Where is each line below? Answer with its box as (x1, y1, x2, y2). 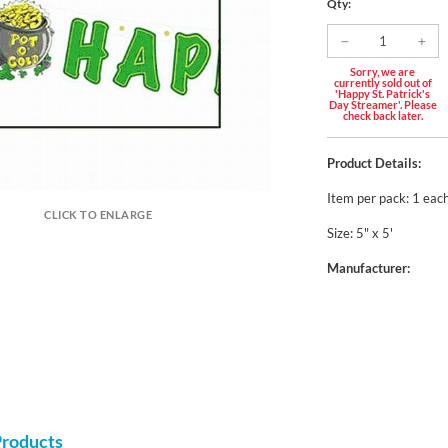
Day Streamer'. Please (328, 97, 437, 111)
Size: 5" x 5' (326, 224, 393, 241)
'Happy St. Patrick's (335, 86, 431, 100)
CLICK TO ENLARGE (44, 208, 153, 222)
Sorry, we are (350, 64, 416, 78)
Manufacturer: (326, 259, 410, 276)
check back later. (342, 108, 423, 122)
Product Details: (326, 154, 421, 171)
